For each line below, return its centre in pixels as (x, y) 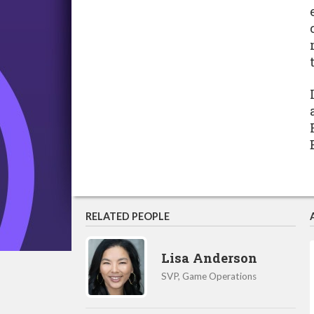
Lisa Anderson (209, 258)
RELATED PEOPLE (128, 216)
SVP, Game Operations (209, 276)
